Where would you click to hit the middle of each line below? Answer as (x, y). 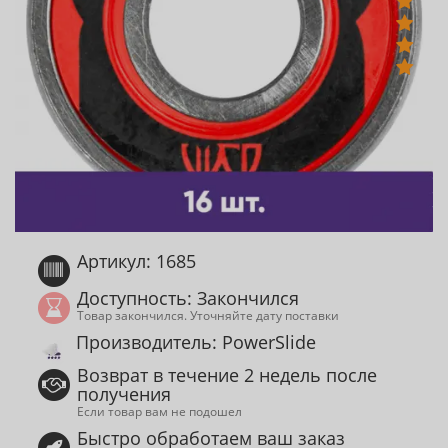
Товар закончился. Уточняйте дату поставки (208, 315)
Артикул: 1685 (137, 261)
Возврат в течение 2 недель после (227, 375)
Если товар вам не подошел (159, 411)
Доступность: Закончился (188, 298)
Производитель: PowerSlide (196, 342)
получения (124, 394)
